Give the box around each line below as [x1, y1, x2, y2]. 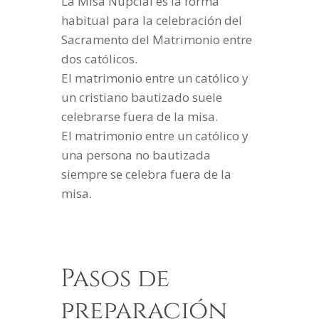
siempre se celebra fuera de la [61, 166, 232, 183]
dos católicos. [61, 51, 138, 68]
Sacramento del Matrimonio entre [61, 31, 253, 48]
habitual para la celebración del [61, 12, 243, 29]
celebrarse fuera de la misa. [61, 108, 219, 125]
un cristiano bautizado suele [61, 89, 223, 106]
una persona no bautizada [61, 147, 211, 164]
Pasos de [60, 262, 169, 296]
